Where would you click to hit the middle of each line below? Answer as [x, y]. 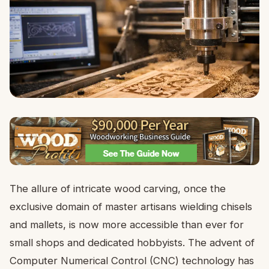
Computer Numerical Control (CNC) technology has [132, 260]
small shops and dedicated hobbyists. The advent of [132, 242]
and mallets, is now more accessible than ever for [127, 224]
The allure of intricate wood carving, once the [118, 188]
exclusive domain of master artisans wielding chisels [131, 206]
